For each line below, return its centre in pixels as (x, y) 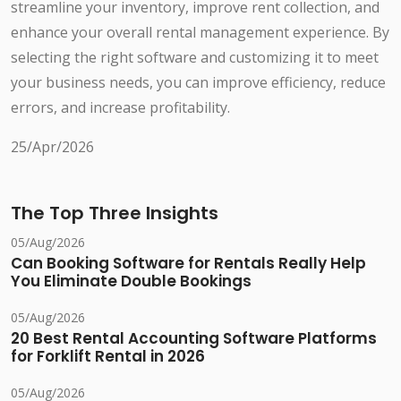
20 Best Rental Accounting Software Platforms (194, 339)
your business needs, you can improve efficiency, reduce (198, 83)
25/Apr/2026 (52, 147)
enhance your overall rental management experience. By (200, 33)
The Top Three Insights (115, 213)
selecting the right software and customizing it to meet (195, 58)
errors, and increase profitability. (120, 108)
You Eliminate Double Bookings (131, 282)
